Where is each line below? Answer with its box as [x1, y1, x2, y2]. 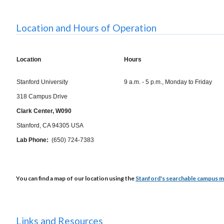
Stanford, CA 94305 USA [16, 121, 83, 129]
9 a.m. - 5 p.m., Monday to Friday [124, 78, 215, 85]
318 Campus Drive [16, 92, 67, 100]
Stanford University [16, 78, 68, 85]
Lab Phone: [16, 136, 48, 143]
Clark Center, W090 [16, 107, 71, 114]
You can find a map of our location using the [16, 174, 135, 182]
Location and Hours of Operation [16, 21, 156, 33]
